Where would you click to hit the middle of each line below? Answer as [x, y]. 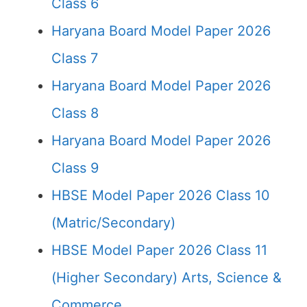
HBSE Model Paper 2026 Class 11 [159, 250]
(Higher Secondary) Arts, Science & [167, 278]
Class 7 [75, 58]
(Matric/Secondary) [113, 223]
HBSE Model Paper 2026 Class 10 [161, 195]
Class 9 [75, 168]
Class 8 [75, 113]
